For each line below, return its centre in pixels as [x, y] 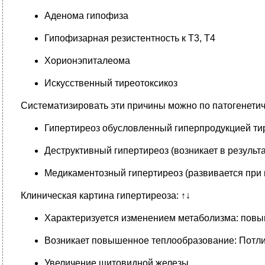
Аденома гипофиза [86, 16]
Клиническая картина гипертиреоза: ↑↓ [106, 195]
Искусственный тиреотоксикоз [111, 83]
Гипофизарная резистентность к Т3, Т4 [130, 38]
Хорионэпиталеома [87, 61]
